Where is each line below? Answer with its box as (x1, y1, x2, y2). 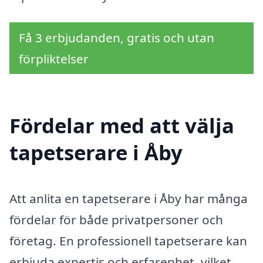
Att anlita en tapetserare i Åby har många (9, 190, 248, 207)
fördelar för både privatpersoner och (9, 211, 223, 228)
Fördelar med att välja (9, 111, 234, 139)
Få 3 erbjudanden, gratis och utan (19, 29, 214, 46)
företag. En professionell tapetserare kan (9, 232, 247, 249)
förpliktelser (19, 50, 89, 68)
